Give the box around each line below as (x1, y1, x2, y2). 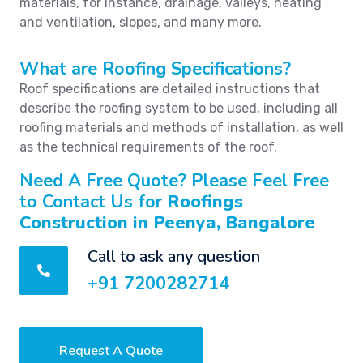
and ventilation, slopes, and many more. (19, 15, 262, 30)
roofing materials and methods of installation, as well (19, 120, 344, 135)
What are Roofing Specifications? (19, 57, 291, 81)
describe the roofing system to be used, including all (19, 100, 338, 116)
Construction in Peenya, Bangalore (19, 211, 315, 235)
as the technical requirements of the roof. (19, 139, 277, 155)
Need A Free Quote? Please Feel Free (19, 169, 329, 193)
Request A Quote (59, 342, 163, 360)
